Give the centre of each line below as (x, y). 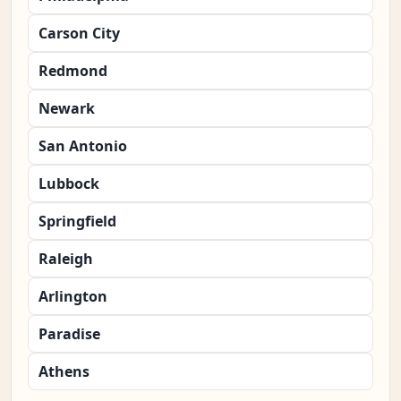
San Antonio (83, 146)
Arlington (73, 297)
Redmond (73, 71)
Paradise (69, 334)
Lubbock (69, 184)
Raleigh (66, 259)
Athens (64, 372)
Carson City (79, 34)
